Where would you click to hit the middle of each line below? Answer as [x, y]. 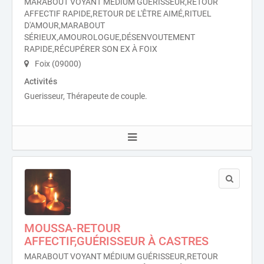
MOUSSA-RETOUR [72, 228]
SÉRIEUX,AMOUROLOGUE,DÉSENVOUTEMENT [110, 37]
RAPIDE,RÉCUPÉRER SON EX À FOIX [91, 49]
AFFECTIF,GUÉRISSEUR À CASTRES [116, 241]
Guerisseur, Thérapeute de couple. [86, 96]
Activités [41, 81]
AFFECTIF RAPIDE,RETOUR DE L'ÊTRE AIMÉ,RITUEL [118, 14]
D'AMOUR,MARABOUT [65, 25]
